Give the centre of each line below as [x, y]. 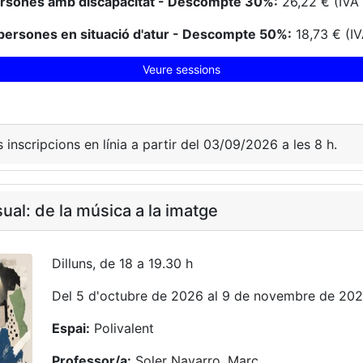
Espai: [71, 328]
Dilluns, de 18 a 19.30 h [122, 263]
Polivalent [122, 328]
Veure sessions [181, 69]
